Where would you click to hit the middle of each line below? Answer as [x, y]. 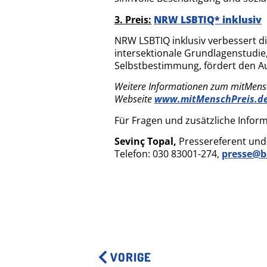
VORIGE [131, 257]
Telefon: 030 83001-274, [168, 154]
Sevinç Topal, [145, 142]
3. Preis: [133, 19]
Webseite [134, 99]
